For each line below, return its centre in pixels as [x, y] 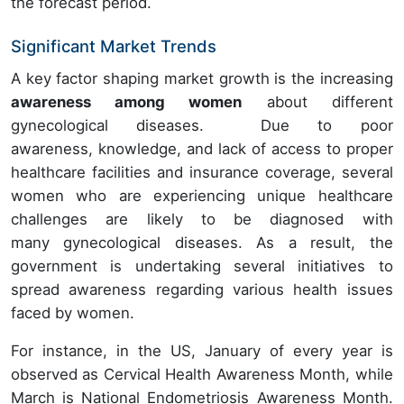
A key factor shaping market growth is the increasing [202, 78]
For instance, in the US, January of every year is [202, 350]
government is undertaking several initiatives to [202, 266]
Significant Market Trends [114, 46]
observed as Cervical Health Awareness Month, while [202, 374]
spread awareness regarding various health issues [202, 289]
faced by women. [73, 312]
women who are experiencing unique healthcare [202, 195]
